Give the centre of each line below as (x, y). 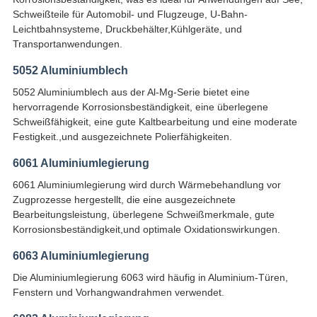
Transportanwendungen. (67, 44)
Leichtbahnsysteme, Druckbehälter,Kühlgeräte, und (127, 29)
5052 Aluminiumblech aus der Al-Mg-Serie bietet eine (131, 92)
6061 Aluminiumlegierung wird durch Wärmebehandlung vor (146, 185)
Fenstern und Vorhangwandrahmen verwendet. (118, 293)
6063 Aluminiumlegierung (81, 256)
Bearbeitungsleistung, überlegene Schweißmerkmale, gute (143, 215)
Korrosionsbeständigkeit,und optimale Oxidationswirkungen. (146, 230)
